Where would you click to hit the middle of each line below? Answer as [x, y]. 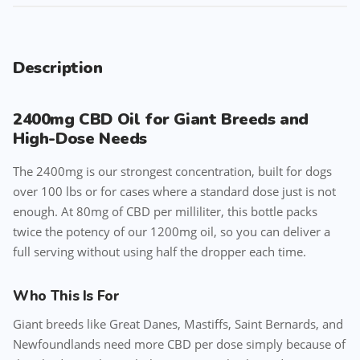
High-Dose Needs [80, 139]
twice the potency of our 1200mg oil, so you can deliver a [172, 231]
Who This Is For [66, 296]
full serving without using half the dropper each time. [160, 252]
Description [58, 68]
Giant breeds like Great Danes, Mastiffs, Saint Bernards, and [178, 324]
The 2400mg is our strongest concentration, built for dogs [172, 171]
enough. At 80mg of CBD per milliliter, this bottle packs [165, 211]
